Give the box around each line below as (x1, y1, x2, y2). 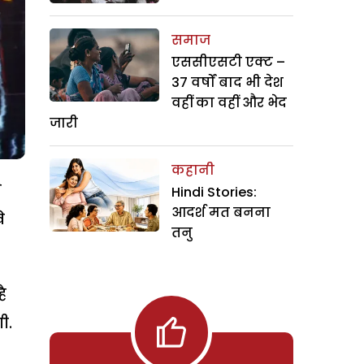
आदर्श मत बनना (171, 202, 271, 222)
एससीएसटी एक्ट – (171, 52, 285, 71)
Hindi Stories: (171, 182, 257, 201)
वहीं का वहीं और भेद (171, 93, 287, 112)
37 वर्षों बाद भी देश (171, 72, 284, 92)
